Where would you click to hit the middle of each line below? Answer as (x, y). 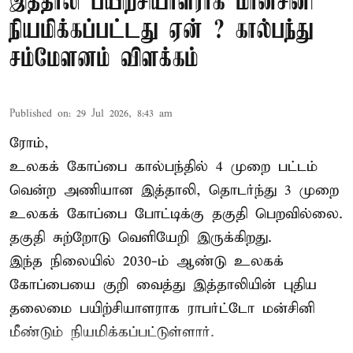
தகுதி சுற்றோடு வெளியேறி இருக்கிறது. (141, 238)
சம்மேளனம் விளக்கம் (104, 60)
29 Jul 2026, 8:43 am (124, 114)
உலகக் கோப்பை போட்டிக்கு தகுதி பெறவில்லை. (176, 214)
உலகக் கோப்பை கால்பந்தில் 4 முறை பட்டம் (163, 167)
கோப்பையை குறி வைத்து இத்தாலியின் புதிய (163, 285)
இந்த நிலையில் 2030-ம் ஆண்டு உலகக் (147, 262)
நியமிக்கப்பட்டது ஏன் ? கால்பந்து (162, 32)
